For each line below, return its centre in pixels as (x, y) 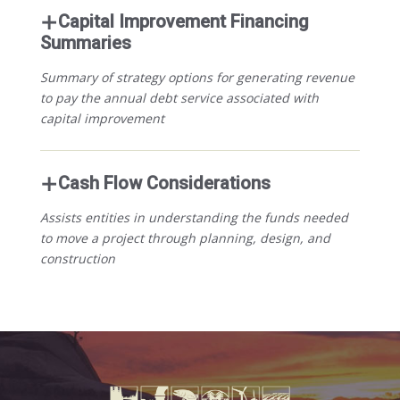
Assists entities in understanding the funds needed (194, 217)
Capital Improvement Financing (183, 21)
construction (77, 258)
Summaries (85, 42)
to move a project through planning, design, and (185, 237)
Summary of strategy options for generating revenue (197, 77)
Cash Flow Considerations (164, 183)
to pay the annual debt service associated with (179, 97)
